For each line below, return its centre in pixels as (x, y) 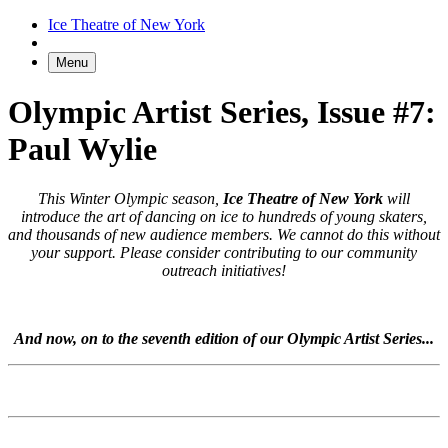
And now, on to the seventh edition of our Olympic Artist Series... (224, 338)
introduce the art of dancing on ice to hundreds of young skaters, (224, 216)
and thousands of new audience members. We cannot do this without (224, 234)
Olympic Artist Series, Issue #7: (222, 112)
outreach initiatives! (224, 270)
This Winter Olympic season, (130, 198)
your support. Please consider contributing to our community (224, 252)
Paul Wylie (82, 149)
